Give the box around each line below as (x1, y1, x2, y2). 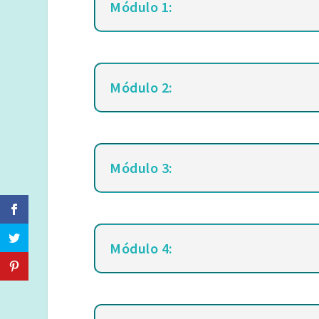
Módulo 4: (110, 239, 173, 258)
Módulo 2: (110, 78, 173, 96)
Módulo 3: (110, 158, 173, 177)
